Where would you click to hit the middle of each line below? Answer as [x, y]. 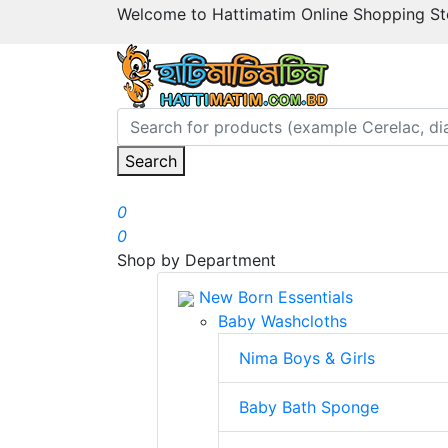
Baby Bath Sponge [309, 407]
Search [151, 161]
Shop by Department [196, 260]
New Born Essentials [273, 297]
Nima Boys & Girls [307, 358]
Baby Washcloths [282, 321]
